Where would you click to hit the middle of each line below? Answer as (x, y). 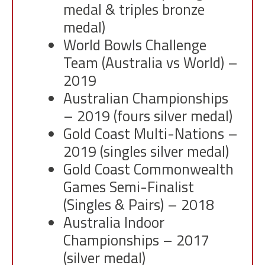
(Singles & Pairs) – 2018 (139, 204)
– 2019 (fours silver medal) (148, 116)
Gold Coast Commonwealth (148, 169)
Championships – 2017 (136, 240)
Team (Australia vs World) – (151, 62)
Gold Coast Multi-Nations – (151, 133)
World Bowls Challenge (135, 45)
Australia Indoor (114, 222)
